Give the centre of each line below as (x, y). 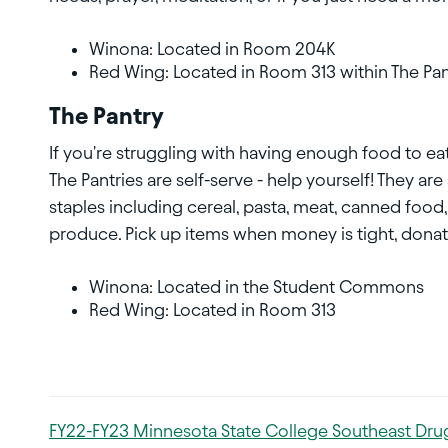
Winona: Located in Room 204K (212, 49)
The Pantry (106, 116)
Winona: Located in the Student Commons (256, 287)
